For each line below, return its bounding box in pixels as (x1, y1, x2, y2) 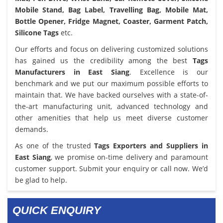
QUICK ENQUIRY (12, 204, 101, 217)
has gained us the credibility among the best (15, 55, 193, 65)
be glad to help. (15, 175, 67, 185)
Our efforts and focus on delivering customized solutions (15, 44, 208, 54)
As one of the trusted (15, 140, 95, 150)
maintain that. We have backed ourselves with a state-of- (15, 90, 208, 100)
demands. (15, 124, 48, 134)
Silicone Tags (15, 27, 59, 37)
